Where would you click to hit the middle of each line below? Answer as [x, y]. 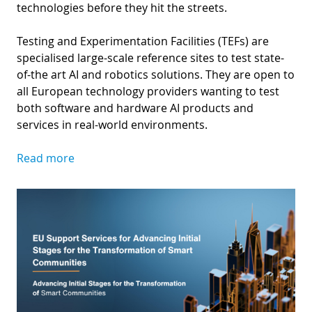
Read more [46, 158]
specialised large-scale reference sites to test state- [150, 57]
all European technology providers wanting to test [148, 91]
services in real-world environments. [115, 124]
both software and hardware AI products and [135, 108]
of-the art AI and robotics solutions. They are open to [156, 74]
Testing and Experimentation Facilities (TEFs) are [143, 41]
